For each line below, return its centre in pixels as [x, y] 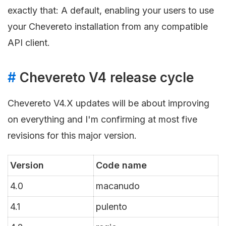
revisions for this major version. [72, 136]
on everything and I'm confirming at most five [102, 120]
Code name [121, 165]
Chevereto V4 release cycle [105, 77]
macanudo [118, 186]
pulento [111, 206]
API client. [29, 42]
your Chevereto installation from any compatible [108, 26]
